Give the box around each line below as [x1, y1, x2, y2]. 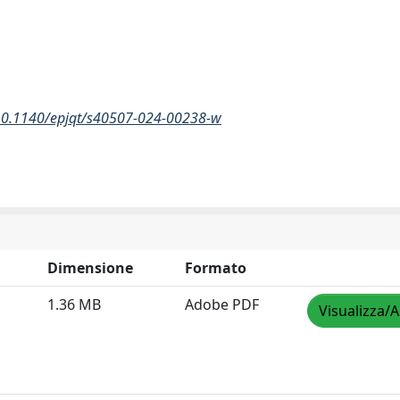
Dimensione [47, 258, 133, 278]
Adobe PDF [185, 295, 259, 314]
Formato [185, 258, 246, 278]
